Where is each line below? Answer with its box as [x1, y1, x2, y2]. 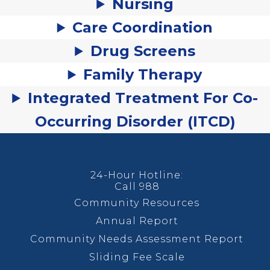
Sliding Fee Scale [89, 251, 185, 263]
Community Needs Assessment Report [30, 233, 243, 245]
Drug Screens [90, 42, 195, 60]
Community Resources [74, 197, 199, 209]
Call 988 [114, 181, 160, 192]
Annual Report [95, 215, 178, 227]
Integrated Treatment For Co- [27, 89, 258, 107]
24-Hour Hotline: [90, 169, 183, 181]
